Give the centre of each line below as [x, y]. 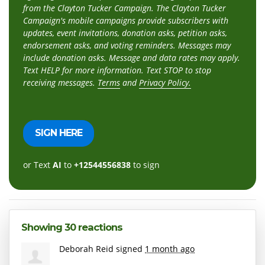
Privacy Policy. [165, 82]
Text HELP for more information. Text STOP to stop [117, 70]
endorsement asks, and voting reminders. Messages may [127, 45]
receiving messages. [60, 82]
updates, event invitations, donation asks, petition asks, [125, 33]
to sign [145, 164]
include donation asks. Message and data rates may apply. [132, 57]
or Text [38, 164]
